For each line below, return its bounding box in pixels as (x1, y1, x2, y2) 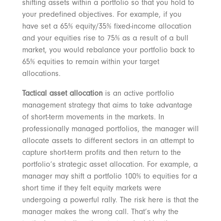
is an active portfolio (102, 89, 174, 98)
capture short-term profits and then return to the (22, 148, 181, 157)
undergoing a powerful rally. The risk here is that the (22, 195, 199, 205)
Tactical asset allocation (22, 89, 103, 98)
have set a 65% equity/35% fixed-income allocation (22, 22, 191, 31)
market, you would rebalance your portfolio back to (22, 45, 195, 55)
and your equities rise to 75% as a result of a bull (22, 34, 188, 43)
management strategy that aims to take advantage (22, 101, 192, 110)
